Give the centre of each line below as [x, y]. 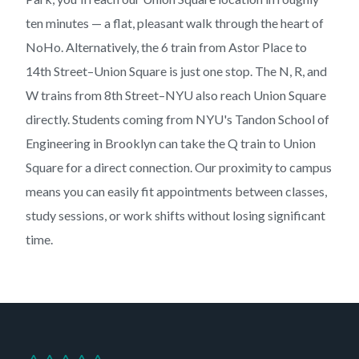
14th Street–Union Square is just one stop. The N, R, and [176, 71]
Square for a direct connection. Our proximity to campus [179, 167]
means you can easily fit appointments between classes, [176, 191]
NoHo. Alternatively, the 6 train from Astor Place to [166, 47]
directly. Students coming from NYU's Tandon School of [177, 119]
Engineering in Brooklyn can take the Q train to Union [171, 143]
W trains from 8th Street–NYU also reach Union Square [176, 95]
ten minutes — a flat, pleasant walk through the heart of [175, 23]
